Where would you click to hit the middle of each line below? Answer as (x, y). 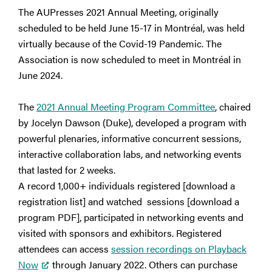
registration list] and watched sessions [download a (129, 202)
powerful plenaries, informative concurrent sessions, (130, 138)
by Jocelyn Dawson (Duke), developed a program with (132, 123)
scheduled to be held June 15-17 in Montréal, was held (131, 28)
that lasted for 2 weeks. (68, 170)
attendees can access (65, 249)
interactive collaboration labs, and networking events (130, 154)
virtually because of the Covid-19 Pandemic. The (120, 44)
